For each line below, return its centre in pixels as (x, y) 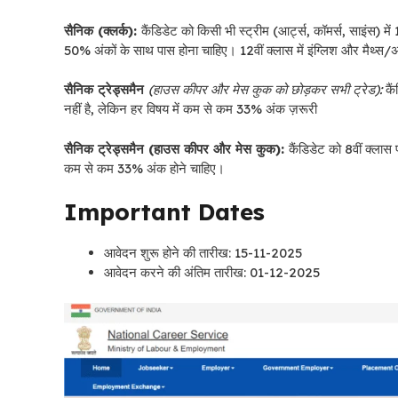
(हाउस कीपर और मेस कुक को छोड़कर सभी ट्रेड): (265, 90)
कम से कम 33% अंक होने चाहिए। (144, 168)
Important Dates (164, 212)
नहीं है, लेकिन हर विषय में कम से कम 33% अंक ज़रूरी (192, 109)
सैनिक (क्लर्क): (103, 30)
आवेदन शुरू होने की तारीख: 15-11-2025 (203, 253)
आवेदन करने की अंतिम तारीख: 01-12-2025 (212, 273)
